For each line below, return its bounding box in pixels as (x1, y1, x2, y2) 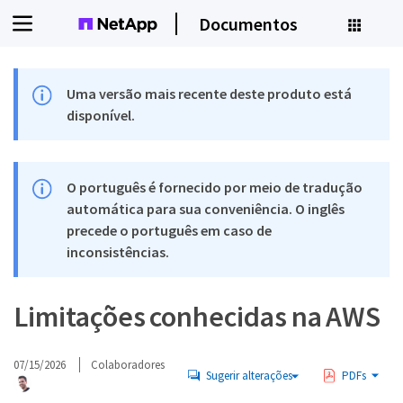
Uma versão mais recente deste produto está (67, 85, 353, 103)
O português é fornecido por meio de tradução (67, 178, 363, 196)
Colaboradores (91, 357, 165, 372)
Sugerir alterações (205, 367, 292, 383)
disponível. (67, 106, 136, 124)
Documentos (198, 12, 298, 35)
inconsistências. (67, 243, 170, 261)
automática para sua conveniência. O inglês (67, 200, 345, 218)
